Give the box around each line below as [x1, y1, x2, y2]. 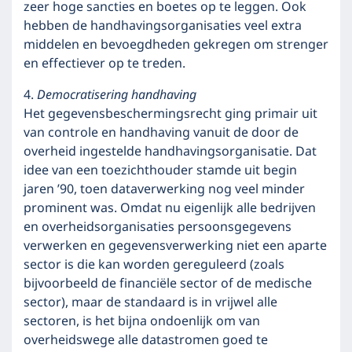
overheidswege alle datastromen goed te [24, 330, 268, 350]
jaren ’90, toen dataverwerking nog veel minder [24, 179, 305, 200]
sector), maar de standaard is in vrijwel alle [24, 292, 277, 313]
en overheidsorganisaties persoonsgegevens [24, 217, 291, 237]
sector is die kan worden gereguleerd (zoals [24, 255, 284, 275]
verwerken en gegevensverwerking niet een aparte [24, 236, 327, 256]
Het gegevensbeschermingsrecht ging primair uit [24, 104, 317, 124]
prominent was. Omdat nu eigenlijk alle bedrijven [24, 198, 316, 218]
